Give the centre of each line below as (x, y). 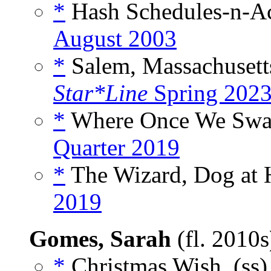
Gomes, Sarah (100, 239)
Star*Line (100, 93)
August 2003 (115, 39)
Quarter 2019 (116, 148)
